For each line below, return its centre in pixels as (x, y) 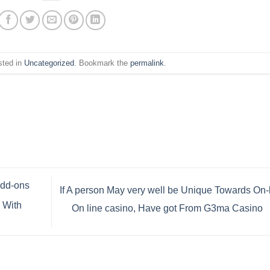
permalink (147, 63)
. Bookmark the (102, 63)
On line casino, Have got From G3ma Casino (168, 209)
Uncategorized (49, 63)
